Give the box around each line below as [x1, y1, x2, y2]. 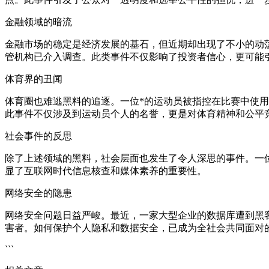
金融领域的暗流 [5, 17, 72, 28]
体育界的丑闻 [5, 74, 62, 85]
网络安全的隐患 [5, 188, 72, 199]
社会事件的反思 [5, 131, 72, 142]
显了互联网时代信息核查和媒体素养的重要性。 [5, 166, 207, 177]
